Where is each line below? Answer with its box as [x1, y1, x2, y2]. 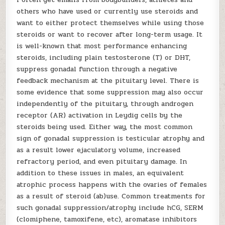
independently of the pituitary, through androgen [17, 98, 194, 109]
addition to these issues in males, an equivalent [17, 168, 184, 178]
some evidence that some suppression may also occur [17, 87, 204, 97]
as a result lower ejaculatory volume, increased [17, 145, 181, 155]
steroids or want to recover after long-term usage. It [17, 29, 203, 40]
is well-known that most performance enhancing [17, 41, 187, 51]
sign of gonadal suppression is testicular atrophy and [17, 133, 205, 144]
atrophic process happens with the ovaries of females [17, 179, 207, 190]
